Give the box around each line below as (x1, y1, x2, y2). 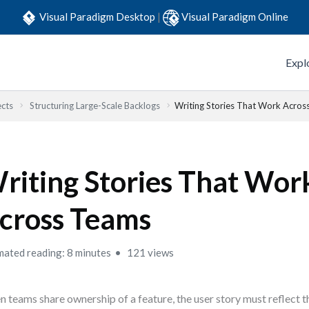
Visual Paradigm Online (181, 10, 288, 23)
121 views (125, 246, 175, 259)
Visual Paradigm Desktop (39, 10, 157, 23)
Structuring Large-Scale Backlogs (30, 100, 160, 111)
